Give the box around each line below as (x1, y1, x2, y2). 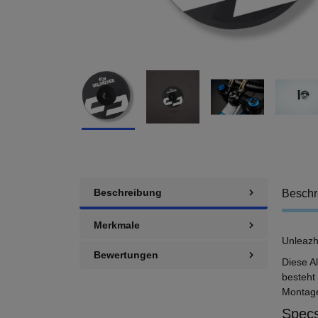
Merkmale (94, 219, 140, 231)
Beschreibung (94, 186, 162, 198)
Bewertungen (94, 248, 158, 261)
